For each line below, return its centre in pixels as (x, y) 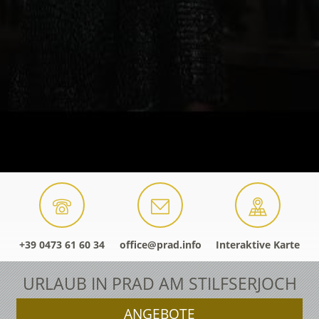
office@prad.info (160, 245)
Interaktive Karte (257, 245)
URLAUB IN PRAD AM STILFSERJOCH (159, 284)
